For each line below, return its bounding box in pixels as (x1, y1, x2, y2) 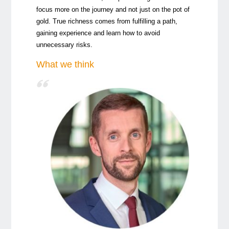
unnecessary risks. (36, 41, 93, 49)
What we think (36, 59, 94, 70)
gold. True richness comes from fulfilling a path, (36, 17, 177, 26)
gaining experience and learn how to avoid (36, 29, 160, 37)
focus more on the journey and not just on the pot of (36, 6, 190, 14)
